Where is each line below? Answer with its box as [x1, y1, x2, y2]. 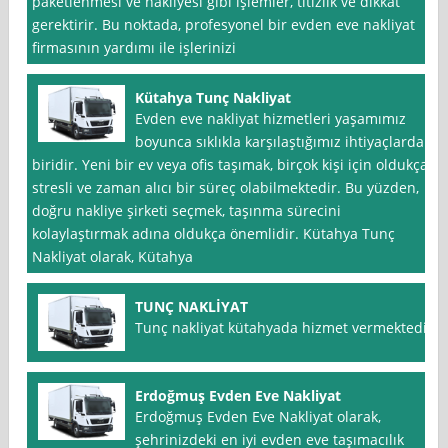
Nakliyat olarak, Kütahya [32, 247, 194, 267]
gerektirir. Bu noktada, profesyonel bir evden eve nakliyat [32, 15, 416, 35]
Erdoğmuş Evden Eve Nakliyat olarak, [135, 407, 382, 427]
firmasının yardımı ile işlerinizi [32, 38, 237, 58]
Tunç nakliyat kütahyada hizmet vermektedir [135, 318, 434, 338]
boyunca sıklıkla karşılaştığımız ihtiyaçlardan [135, 132, 434, 152]
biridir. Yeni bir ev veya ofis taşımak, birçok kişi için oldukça [32, 155, 429, 175]
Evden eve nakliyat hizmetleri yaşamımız [135, 109, 407, 129]
